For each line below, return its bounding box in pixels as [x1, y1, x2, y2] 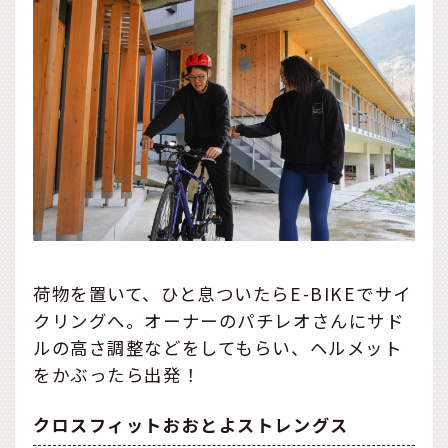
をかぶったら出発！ [33, 362, 201, 388]
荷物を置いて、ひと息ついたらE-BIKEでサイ [33, 281, 413, 307]
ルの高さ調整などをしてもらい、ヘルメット [33, 335, 403, 361]
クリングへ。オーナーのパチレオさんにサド [33, 308, 405, 334]
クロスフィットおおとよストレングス [33, 411, 349, 437]
